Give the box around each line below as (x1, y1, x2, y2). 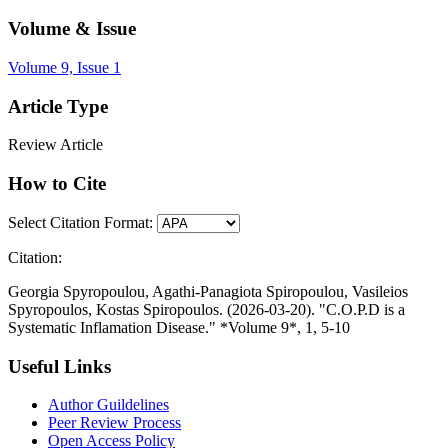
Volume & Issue (8, 18, 136, 40)
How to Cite (8, 173, 106, 195)
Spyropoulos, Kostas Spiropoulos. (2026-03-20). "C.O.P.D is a (8, 300, 405, 318)
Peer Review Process (48, 414, 181, 432)
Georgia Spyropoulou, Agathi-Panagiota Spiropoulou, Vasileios (8, 282, 408, 300)
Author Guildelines (48, 396, 169, 414)
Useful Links (8, 355, 111, 377)
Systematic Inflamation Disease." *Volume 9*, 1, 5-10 (8, 318, 350, 336)
